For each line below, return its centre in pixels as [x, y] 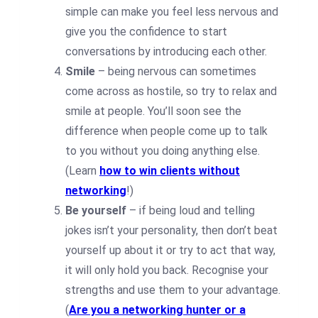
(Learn [82, 171]
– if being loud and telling [191, 211]
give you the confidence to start [146, 32]
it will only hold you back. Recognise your [167, 270]
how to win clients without [170, 171]
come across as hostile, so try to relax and [171, 92]
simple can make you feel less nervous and [172, 12]
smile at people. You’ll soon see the [153, 111]
